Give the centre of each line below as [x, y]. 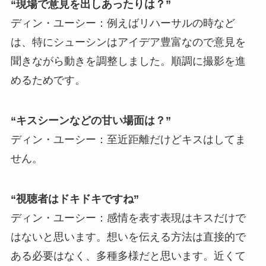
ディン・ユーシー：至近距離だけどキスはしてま [128, 140]
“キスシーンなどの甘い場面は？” [91, 121]
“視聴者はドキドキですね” [75, 199]
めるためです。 [48, 80]
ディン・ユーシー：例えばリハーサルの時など [123, 23]
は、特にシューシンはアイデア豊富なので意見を [128, 42]
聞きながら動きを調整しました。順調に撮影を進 [128, 61]
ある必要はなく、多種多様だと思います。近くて [128, 256]
